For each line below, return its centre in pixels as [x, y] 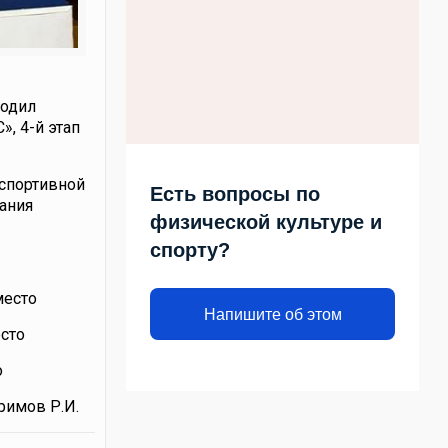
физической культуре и [266, 222]
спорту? [190, 250]
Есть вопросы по [235, 194]
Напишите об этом [272, 314]
